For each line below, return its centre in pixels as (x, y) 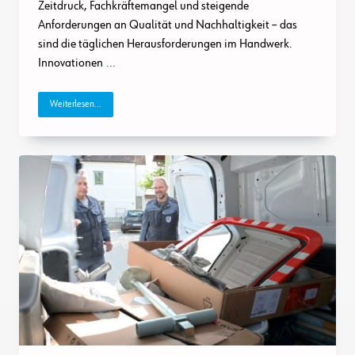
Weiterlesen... (76, 105)
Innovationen (71, 63)
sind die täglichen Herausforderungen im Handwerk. (165, 44)
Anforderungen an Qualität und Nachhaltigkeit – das (168, 25)
